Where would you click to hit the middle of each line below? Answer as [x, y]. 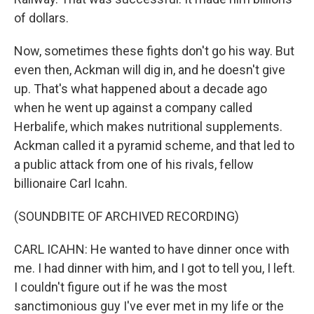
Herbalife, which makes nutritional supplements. [148, 127]
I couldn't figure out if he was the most [121, 287]
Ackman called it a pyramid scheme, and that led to [154, 145]
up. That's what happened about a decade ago [141, 89]
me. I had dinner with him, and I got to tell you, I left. [155, 268]
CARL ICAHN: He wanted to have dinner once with [152, 249]
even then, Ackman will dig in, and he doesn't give [150, 70]
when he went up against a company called [133, 108]
